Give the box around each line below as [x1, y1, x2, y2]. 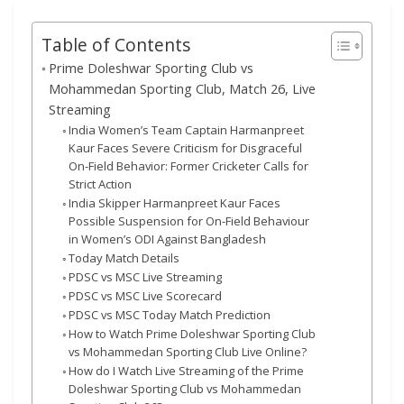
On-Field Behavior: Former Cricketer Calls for [69, 158, 309, 175]
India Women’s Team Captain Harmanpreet [69, 122, 305, 139]
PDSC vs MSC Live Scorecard [69, 288, 223, 305]
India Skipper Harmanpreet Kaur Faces [69, 195, 281, 212]
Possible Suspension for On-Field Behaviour [69, 213, 310, 230]
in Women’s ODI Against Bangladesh [69, 231, 267, 248]
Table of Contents [41, 32, 190, 58]
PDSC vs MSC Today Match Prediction [69, 307, 271, 324]
